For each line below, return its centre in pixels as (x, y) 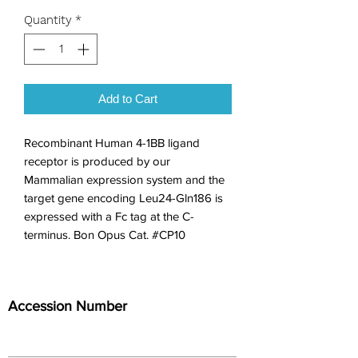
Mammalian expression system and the (124, 179)
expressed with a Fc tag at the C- (109, 216)
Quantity (48, 20)
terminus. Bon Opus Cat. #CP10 (105, 234)
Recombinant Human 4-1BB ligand (112, 142)
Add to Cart (128, 98)
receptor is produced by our (97, 161)
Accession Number (68, 306)
